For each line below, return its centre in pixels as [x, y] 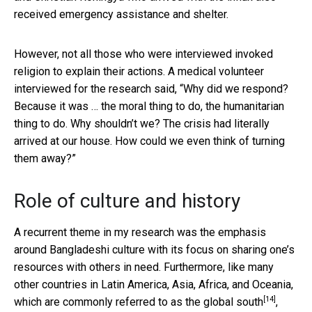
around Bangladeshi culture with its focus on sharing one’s [154, 249]
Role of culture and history [127, 201]
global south [233, 302]
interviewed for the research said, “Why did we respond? [151, 88]
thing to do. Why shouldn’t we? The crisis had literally [142, 123]
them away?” [45, 158]
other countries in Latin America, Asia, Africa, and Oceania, [154, 284]
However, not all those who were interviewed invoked [143, 54]
